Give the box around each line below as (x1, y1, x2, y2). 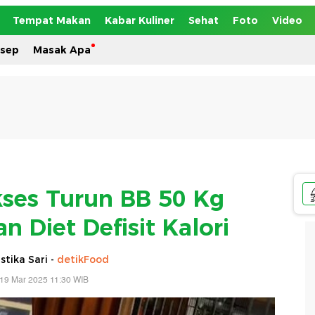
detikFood (57, 252, 109, 266)
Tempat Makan (13, 14, 91, 27)
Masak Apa (33, 44, 91, 56)
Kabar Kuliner (105, 14, 174, 27)
